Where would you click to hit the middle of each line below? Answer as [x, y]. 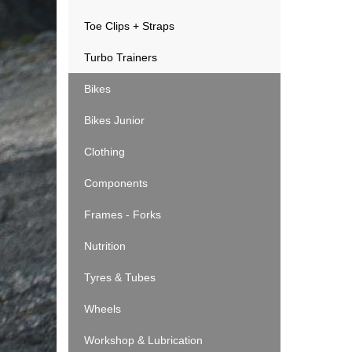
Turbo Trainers [121, 57]
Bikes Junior [114, 120]
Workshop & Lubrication [143, 340]
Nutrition [105, 246]
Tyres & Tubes [120, 277]
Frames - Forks [123, 214]
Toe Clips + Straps [129, 26]
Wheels [103, 309]
